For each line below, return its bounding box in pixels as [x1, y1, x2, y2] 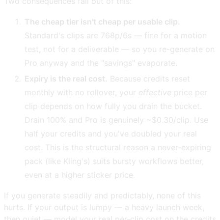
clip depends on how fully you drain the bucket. [25, 101, 202, 111]
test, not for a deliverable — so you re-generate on [25, 44, 215, 55]
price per [171, 87, 208, 98]
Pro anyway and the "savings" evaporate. [25, 58, 178, 68]
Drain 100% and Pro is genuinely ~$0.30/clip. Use [25, 115, 209, 125]
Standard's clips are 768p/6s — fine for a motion [25, 30, 207, 41]
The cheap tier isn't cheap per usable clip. [25, 17, 181, 27]
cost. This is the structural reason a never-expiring [25, 142, 212, 153]
